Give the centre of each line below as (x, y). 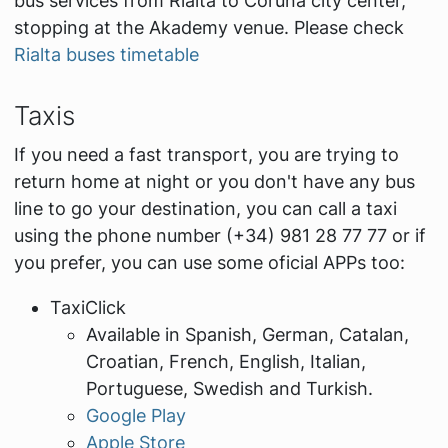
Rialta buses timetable (106, 55)
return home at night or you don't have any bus (214, 181)
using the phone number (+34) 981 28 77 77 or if (219, 235)
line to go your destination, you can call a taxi (205, 208)
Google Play (135, 415)
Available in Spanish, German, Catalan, (247, 334)
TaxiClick (87, 307)
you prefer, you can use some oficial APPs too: (209, 262)
